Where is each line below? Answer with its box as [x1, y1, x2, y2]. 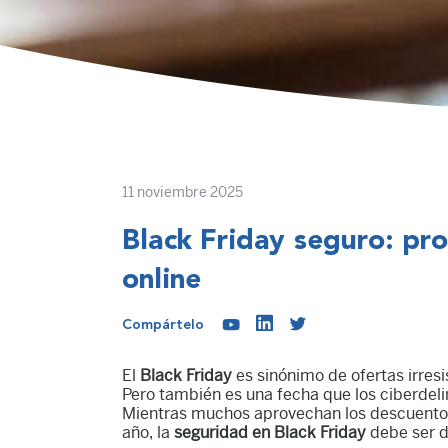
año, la [122, 423, 174, 442]
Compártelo [122, 317, 204, 332]
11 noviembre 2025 [122, 184, 243, 201]
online [122, 267, 202, 295]
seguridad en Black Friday [174, 423, 366, 442]
